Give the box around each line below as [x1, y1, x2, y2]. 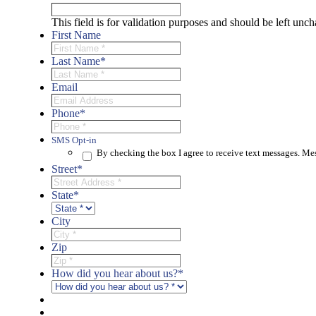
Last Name [51, 54, 100, 67]
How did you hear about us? [51, 267, 178, 279]
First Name [51, 28, 101, 41]
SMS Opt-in [51, 134, 97, 145]
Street [51, 162, 77, 175]
